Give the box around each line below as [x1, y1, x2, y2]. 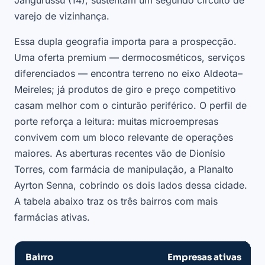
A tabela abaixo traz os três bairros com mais [14, 195, 218, 208]
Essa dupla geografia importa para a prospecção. [14, 35, 237, 48]
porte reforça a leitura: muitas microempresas [14, 115, 218, 128]
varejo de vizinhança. [14, 10, 109, 22]
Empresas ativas [167, 251, 241, 263]
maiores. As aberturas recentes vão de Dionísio [14, 147, 225, 160]
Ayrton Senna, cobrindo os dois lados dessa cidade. [14, 179, 247, 192]
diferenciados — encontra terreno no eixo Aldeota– [14, 67, 243, 80]
